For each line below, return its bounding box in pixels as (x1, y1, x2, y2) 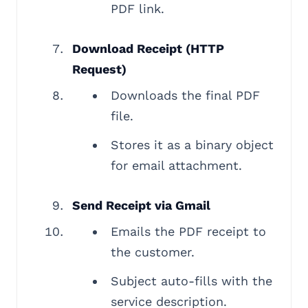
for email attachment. (111, 158, 242, 173)
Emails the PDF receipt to (111, 224, 266, 239)
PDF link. (111, 1, 164, 16)
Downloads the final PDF (111, 88, 260, 102)
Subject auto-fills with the (111, 274, 272, 288)
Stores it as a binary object (111, 137, 274, 152)
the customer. (111, 245, 195, 259)
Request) (72, 62, 126, 76)
